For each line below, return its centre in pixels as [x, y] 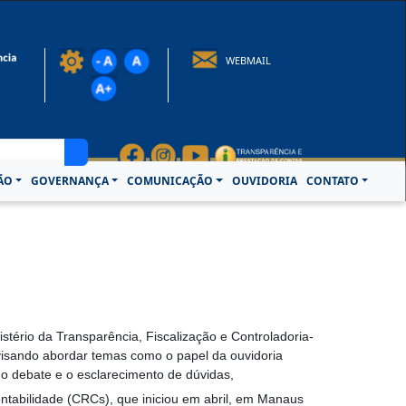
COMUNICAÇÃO [170, 181]
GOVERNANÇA [70, 181]
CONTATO [332, 181]
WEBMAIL [246, 60]
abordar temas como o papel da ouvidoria [161, 355]
